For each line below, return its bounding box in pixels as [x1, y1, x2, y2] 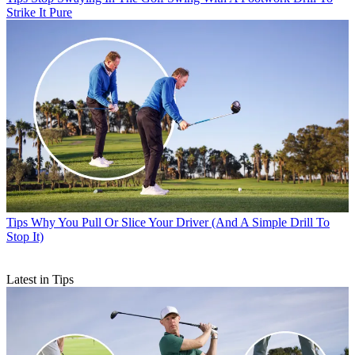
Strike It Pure [6, 5, 72, 19]
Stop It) [6, 229, 44, 243]
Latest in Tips [6, 272, 74, 286]
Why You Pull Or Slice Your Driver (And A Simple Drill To [31, 215, 330, 229]
